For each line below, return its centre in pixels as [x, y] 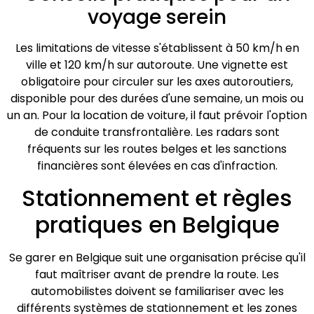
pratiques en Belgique [157, 224]
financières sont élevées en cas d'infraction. [157, 166]
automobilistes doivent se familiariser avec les [157, 291]
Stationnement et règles [157, 198]
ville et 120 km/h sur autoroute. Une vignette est [157, 65]
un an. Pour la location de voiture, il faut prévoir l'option [157, 116]
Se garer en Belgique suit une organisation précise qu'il [157, 257]
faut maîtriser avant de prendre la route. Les [157, 274]
